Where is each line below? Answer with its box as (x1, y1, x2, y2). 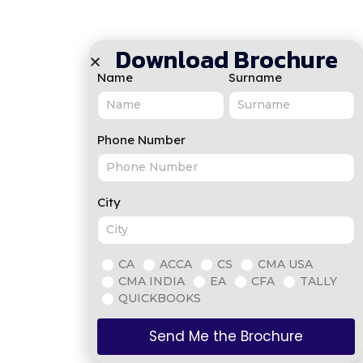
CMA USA (258, 257, 313, 271)
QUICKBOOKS (118, 291, 201, 305)
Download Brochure (114, 41, 338, 78)
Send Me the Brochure (149, 327, 303, 346)
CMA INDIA (118, 274, 185, 288)
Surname (228, 70, 282, 85)
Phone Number (97, 132, 186, 147)
